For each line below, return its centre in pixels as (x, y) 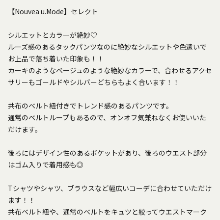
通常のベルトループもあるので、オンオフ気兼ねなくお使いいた (107, 117)
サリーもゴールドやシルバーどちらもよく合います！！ (94, 82)
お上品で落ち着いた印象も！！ (56, 58)
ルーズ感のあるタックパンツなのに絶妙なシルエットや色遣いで (107, 46)
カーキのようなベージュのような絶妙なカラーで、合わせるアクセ (110, 70)
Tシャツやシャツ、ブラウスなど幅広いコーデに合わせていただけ (110, 188)
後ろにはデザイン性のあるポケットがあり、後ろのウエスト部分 (107, 152)
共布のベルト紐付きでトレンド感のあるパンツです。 (90, 105)
